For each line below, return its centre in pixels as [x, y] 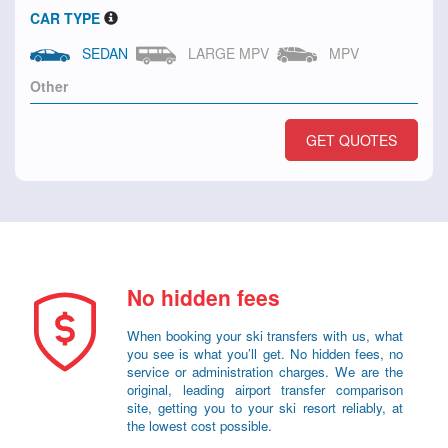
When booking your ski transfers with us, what [265, 335]
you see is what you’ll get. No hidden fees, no [265, 353]
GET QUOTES [351, 139]
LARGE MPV [224, 53]
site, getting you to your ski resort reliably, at [265, 407]
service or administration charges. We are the [265, 371]
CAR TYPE [65, 18]
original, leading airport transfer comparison [265, 389]
